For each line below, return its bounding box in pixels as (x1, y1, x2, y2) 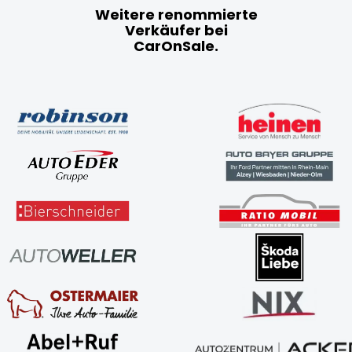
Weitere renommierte (94, 4, 258, 24)
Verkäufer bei (124, 20, 228, 40)
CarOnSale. (134, 35, 218, 56)
